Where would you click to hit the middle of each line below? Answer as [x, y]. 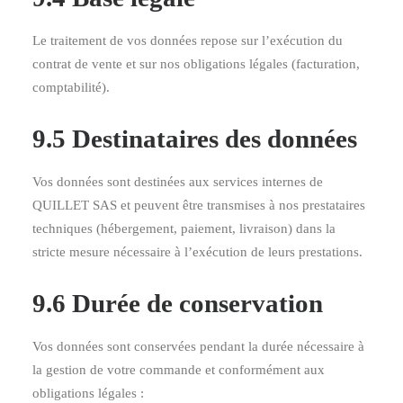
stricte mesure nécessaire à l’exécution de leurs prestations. [197, 252]
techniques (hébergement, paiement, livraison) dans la [184, 228]
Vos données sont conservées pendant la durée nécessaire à [198, 346]
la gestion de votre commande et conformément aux [179, 370]
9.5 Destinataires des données [195, 139]
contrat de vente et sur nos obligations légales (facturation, [196, 64]
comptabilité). [71, 87]
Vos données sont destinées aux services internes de [178, 182]
